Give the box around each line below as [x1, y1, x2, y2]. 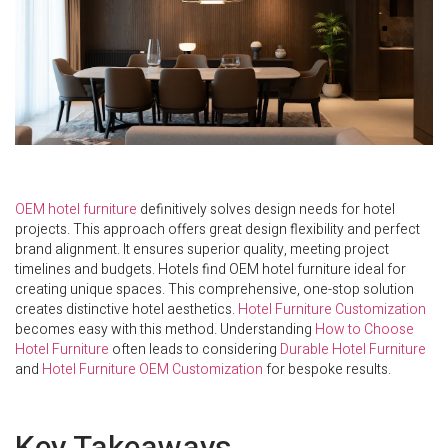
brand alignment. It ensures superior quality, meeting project [15, 238, 389, 260]
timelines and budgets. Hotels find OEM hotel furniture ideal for [15, 258, 406, 280]
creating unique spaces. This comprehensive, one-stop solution [15, 278, 414, 300]
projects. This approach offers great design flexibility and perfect [15, 218, 420, 240]
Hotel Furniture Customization [238, 298, 426, 320]
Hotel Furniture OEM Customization [42, 358, 263, 380]
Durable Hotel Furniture [280, 338, 426, 360]
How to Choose [315, 318, 414, 340]
